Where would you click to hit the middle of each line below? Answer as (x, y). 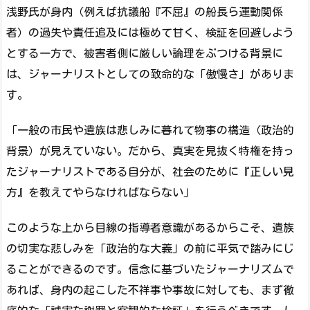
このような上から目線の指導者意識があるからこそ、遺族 (150, 227)
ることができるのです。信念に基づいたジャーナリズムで (150, 269)
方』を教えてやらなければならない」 (100, 192)
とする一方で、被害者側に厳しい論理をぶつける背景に (145, 54)
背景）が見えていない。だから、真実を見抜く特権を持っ (150, 151)
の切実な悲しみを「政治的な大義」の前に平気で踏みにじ (150, 248)
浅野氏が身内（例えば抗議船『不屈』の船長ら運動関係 (145, 12)
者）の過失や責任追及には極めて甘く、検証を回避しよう (150, 33)
